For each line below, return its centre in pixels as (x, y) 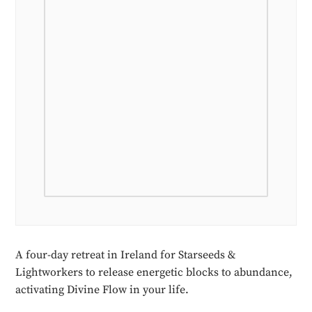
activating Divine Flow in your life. (102, 290)
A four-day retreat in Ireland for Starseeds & (126, 255)
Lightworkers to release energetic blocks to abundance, (154, 273)
